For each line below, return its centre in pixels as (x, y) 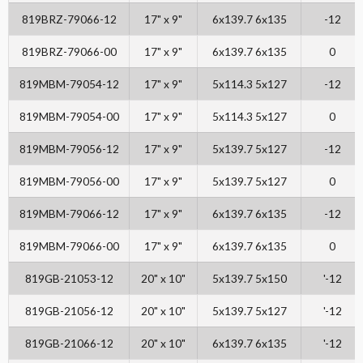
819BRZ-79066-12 (69, 19)
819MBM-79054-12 (69, 84)
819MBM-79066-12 (69, 214)
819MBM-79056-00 (69, 181)
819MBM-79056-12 (69, 149)
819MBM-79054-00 (69, 117)
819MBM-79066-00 (69, 246)
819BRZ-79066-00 (69, 52)
